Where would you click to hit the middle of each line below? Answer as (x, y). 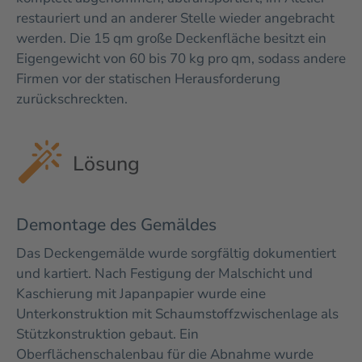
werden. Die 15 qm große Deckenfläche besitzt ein (171, 38)
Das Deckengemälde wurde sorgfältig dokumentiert (176, 253)
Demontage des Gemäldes (116, 225)
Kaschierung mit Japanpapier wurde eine (141, 294)
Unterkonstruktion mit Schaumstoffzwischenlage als (177, 314)
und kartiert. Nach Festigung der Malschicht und (164, 274)
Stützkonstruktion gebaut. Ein (107, 334)
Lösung (106, 164)
